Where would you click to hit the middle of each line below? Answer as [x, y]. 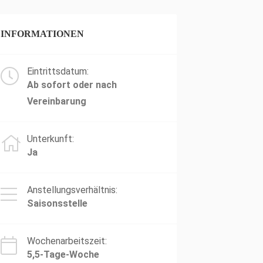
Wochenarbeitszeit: [67, 241]
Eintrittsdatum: [58, 71]
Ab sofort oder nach [72, 85]
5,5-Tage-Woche [63, 254]
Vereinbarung [57, 101]
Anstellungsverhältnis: [72, 190]
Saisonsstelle [57, 203]
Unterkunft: [50, 139]
